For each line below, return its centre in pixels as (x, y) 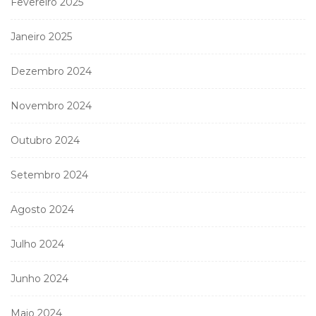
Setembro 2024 (49, 175)
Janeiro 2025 (41, 36)
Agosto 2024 (42, 209)
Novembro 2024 (51, 105)
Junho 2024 (39, 278)
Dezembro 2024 (51, 71)
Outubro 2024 (45, 140)
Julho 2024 (37, 244)
